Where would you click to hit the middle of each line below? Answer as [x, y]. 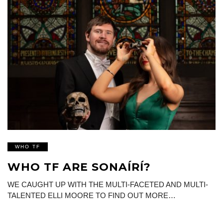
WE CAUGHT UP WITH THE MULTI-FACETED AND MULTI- [108, 184]
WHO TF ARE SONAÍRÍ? [79, 167]
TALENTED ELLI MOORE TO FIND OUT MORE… [92, 195]
